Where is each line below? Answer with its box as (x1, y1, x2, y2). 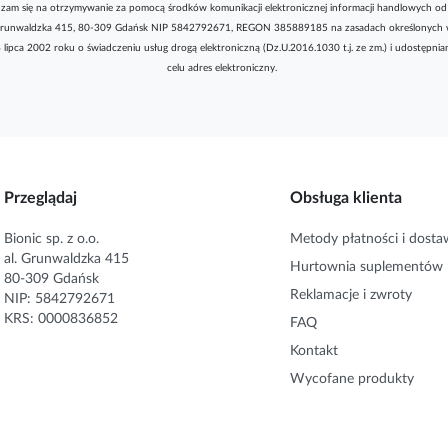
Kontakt (290, 343, 338, 358)
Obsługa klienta (290, 189, 402, 206)
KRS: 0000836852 (4, 311, 118, 326)
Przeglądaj (4, 189, 77, 206)
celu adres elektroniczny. (166, 62, 277, 73)
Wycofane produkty (290, 371, 414, 386)
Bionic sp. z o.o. (4, 231, 99, 246)
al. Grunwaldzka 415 (4, 251, 129, 266)
